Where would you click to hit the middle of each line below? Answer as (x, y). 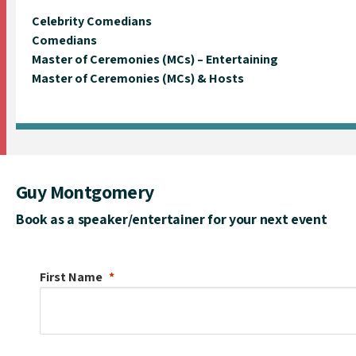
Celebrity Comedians (92, 21)
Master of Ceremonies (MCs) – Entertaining (155, 59)
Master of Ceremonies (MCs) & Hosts (138, 78)
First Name (71, 277)
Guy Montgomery (85, 191)
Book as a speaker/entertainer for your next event (172, 219)
